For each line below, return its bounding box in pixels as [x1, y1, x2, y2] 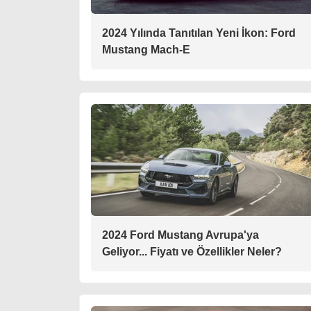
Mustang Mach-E [102, 44, 190, 56]
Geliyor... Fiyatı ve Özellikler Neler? [102, 246, 282, 258]
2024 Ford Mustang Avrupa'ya [102, 229, 259, 242]
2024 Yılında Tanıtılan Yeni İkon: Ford [102, 27, 296, 40]
